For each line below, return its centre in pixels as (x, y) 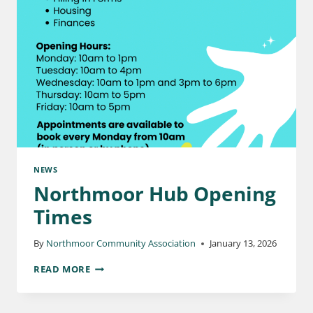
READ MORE (62, 269)
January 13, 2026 (243, 243)
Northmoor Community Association (121, 243)
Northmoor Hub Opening (155, 194)
